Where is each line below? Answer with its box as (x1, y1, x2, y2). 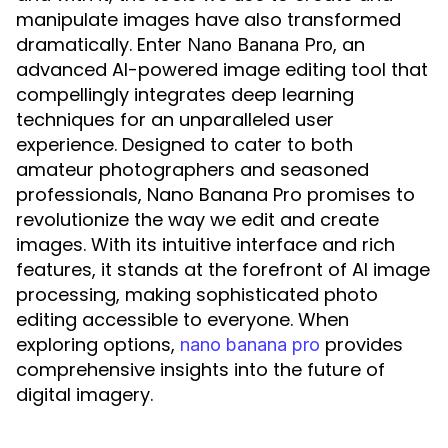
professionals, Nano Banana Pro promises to (16, 182, 415, 207)
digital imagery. (16, 382, 153, 407)
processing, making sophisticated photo (16, 282, 378, 307)
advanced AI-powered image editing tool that (16, 57, 428, 82)
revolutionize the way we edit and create (16, 207, 379, 232)
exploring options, (16, 332, 180, 357)
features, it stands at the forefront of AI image (16, 257, 430, 282)
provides (320, 332, 403, 357)
